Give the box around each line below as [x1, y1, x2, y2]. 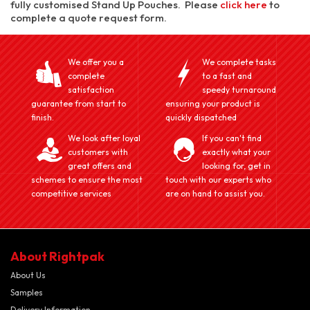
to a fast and [202, 71, 252, 81]
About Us [10, 270, 46, 280]
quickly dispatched [165, 112, 237, 122]
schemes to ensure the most [31, 174, 143, 185]
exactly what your [202, 147, 271, 157]
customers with [68, 147, 128, 157]
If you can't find [202, 133, 262, 143]
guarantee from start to [31, 98, 126, 109]
